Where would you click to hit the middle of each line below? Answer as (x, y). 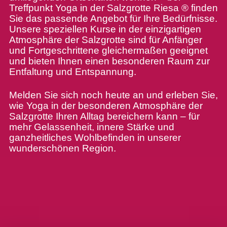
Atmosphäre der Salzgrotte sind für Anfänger (105, 40)
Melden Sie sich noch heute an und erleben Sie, (113, 95)
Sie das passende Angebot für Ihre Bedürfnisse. (113, 18)
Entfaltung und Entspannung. (72, 71)
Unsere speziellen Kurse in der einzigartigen (105, 29)
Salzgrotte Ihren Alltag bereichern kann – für (104, 116)
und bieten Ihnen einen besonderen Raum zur (109, 61)
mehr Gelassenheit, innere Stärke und (91, 127)
